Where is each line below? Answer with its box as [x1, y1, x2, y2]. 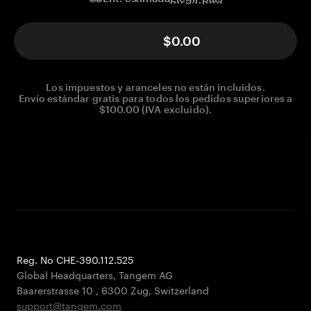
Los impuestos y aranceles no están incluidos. [46, 81, 265, 94]
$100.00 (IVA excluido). [99, 103, 212, 116]
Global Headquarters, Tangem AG [17, 267, 173, 282]
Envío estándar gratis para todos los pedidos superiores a [18, 92, 293, 105]
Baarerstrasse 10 [17, 282, 96, 297]
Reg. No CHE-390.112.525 [17, 251, 133, 267]
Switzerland [154, 282, 209, 297]
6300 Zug [101, 282, 149, 297]
